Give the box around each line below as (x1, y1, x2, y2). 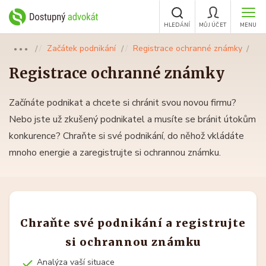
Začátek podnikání (47, 43, 116, 54)
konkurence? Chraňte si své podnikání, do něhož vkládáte (9, 129, 244, 142)
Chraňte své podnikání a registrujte (20, 216, 246, 230)
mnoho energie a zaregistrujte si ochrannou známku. (9, 146, 221, 159)
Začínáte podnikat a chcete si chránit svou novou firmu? (9, 96, 236, 109)
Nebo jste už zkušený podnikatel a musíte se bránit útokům (9, 113, 256, 126)
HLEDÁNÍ (163, 21, 191, 28)
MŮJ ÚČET (199, 21, 226, 28)
